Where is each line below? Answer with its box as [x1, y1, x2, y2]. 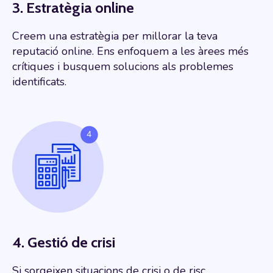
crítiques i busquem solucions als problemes [12, 59, 233, 74]
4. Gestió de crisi [12, 233, 115, 252]
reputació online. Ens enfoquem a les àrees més [12, 44, 249, 59]
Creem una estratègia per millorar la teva [12, 29, 218, 44]
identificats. [12, 74, 66, 90]
